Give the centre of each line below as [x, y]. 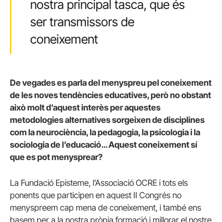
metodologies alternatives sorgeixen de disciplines [107, 120]
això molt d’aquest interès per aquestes [85, 108]
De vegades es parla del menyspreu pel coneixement [111, 83]
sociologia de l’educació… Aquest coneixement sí [104, 145]
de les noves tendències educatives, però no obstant [111, 95]
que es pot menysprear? [56, 157]
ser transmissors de [82, 22]
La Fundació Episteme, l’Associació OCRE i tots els [99, 183]
